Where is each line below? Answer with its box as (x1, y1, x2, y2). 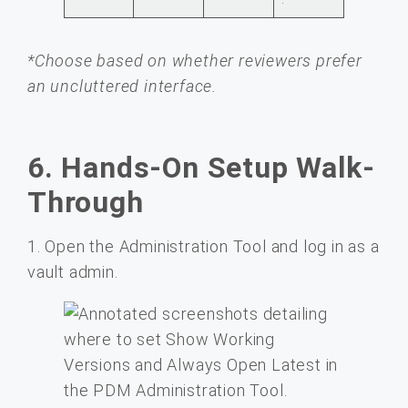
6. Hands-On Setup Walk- (27, 150, 375, 186)
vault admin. (27, 262, 118, 282)
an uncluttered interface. (27, 76, 218, 96)
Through (27, 185, 144, 220)
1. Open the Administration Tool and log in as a (27, 237, 380, 257)
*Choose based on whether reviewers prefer (27, 50, 362, 70)
